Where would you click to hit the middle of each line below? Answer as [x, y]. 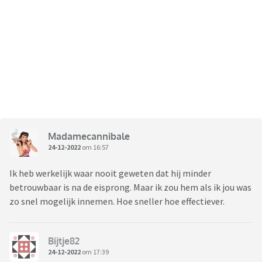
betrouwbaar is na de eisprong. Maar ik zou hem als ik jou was [130, 187]
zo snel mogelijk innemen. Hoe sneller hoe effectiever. [117, 201]
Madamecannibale [89, 137]
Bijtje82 [64, 241]
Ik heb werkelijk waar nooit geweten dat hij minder [110, 173]
